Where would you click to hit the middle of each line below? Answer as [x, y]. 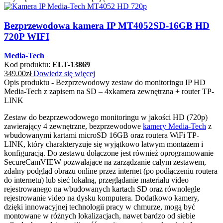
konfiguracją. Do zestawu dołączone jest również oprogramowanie [109, 153]
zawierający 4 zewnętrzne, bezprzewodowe [73, 126]
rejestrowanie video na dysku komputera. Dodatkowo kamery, [102, 198]
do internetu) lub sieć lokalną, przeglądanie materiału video [96, 180]
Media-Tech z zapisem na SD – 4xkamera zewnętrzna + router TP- [109, 92]
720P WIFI [27, 36]
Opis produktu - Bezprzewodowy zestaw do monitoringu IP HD [105, 83]
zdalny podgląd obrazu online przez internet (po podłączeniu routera [111, 171]
